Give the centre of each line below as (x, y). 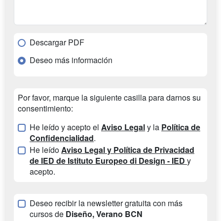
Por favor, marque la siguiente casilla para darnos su (109, 98)
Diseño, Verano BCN (104, 214)
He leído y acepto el (65, 127)
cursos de (48, 214)
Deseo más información (71, 60)
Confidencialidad (62, 138)
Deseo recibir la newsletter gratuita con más (106, 203)
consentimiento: (45, 109)
